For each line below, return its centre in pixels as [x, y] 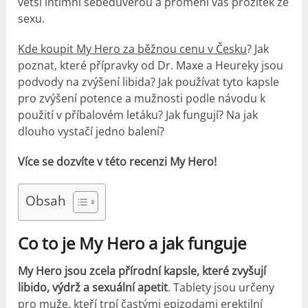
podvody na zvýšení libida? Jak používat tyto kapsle [149, 82]
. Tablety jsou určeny [221, 288]
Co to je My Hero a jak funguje [132, 243]
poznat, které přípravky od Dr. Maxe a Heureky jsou [151, 66]
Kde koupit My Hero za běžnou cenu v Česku [133, 49]
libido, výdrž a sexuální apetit [93, 288]
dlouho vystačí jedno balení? [91, 132]
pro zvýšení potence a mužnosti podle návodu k [142, 99]
